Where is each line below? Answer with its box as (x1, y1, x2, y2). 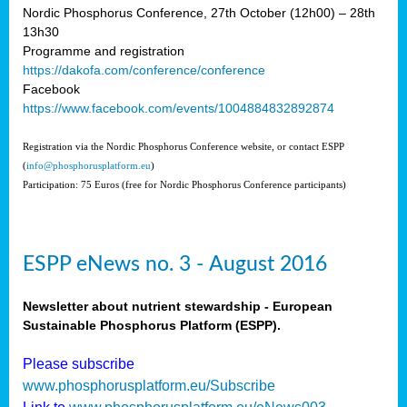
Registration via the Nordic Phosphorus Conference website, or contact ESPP (23, 140, 344, 152)
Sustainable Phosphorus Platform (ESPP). (23, 317, 281, 333)
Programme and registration (23, 43, 184, 58)
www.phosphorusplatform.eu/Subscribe (23, 377, 275, 393)
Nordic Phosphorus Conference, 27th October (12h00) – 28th (23, 5, 375, 20)
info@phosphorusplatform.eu (26, 159, 151, 171)
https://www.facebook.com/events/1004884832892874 (23, 100, 334, 115)
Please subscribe (23, 355, 134, 372)
